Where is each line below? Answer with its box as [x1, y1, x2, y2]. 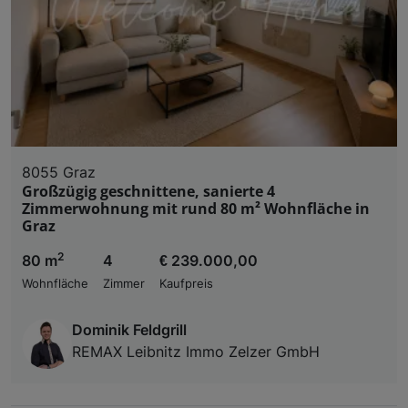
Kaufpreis [159, 276, 213, 291]
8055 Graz [22, 162, 96, 181]
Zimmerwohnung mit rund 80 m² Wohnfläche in [22, 198, 370, 219]
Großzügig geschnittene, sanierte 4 [22, 180, 275, 201]
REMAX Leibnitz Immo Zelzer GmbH [72, 342, 320, 361]
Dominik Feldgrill [72, 320, 187, 339]
